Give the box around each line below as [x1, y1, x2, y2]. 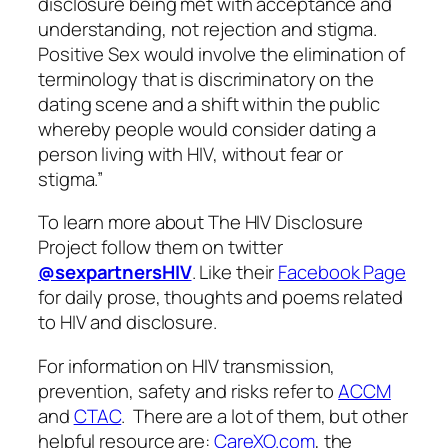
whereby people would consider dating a [38, 115, 377, 142]
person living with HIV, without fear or [38, 140, 344, 167]
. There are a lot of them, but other [121, 402, 408, 429]
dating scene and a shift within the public [38, 90, 380, 117]
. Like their [191, 259, 279, 286]
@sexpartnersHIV [38, 259, 192, 286]
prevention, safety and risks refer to [38, 377, 339, 404]
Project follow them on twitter [38, 234, 283, 261]
